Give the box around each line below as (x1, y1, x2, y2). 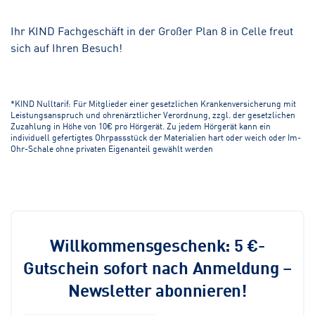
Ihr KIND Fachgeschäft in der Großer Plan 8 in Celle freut (11, 21, 293, 39)
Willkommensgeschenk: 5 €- (50, 231, 265, 257)
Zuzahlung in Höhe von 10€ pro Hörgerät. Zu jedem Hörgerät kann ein (11, 119, 271, 131)
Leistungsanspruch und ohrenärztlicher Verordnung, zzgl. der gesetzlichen (11, 108, 295, 120)
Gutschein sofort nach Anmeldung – (22, 254, 292, 279)
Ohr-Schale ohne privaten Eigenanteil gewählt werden (11, 141, 213, 154)
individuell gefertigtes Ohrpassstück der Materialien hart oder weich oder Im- (11, 130, 301, 143)
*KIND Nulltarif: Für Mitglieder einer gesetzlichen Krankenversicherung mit (11, 96, 296, 109)
